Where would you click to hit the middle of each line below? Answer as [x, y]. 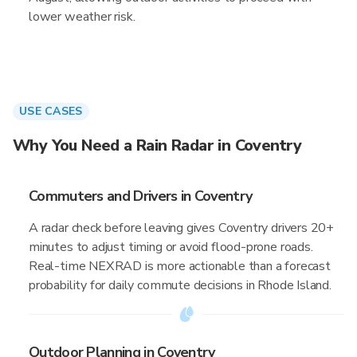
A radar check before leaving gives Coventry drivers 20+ [182, 228]
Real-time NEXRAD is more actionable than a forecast [180, 266]
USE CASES [51, 111]
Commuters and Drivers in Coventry [141, 196]
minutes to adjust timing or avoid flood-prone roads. [171, 247]
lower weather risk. [82, 17]
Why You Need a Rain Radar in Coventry [157, 145]
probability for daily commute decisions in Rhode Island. [180, 285]
